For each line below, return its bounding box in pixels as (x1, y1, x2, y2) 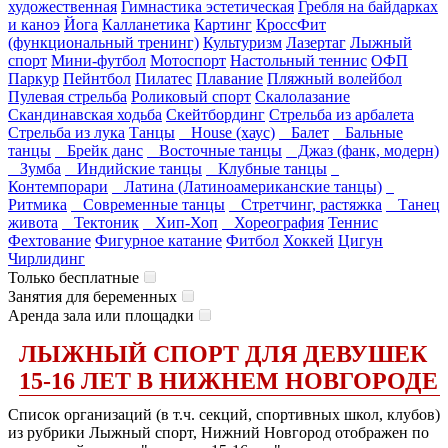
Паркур (8, 70, 59, 87)
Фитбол (226, 232, 279, 249)
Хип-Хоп (143, 214, 218, 231)
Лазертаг (286, 34, 346, 51)
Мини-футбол (51, 52, 146, 69)
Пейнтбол (63, 70, 131, 87)
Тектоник (62, 214, 139, 231)
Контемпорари (8, 178, 108, 195)
